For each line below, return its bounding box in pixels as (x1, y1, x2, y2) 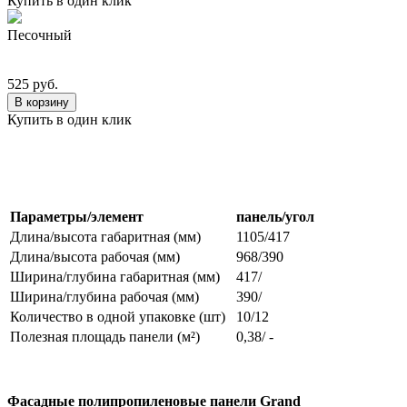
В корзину (15, 94, 69, 109)
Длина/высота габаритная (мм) (10, 228, 201, 244)
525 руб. (7, 75, 58, 92)
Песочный (7, 26, 72, 43)
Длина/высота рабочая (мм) (10, 248, 180, 264)
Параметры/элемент (10, 208, 144, 224)
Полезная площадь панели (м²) (10, 328, 200, 344)
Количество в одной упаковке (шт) (10, 308, 225, 324)
